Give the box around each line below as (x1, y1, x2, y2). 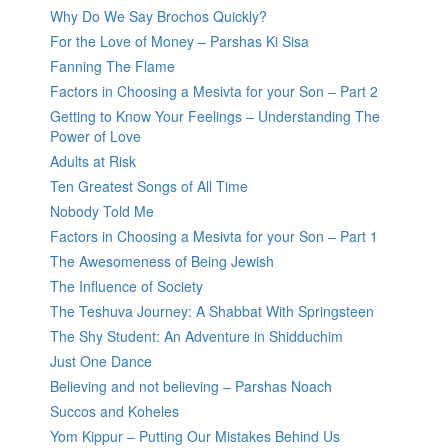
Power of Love (50, 126, 141, 147)
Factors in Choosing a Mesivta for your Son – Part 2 (50, 81, 378, 102)
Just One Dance (50, 351, 152, 372)
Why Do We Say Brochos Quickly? (50, 6, 267, 27)
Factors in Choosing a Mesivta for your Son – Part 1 (50, 226, 378, 247)
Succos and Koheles (50, 401, 179, 422)
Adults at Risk (50, 151, 136, 172)
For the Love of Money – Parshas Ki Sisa (50, 31, 309, 52)
